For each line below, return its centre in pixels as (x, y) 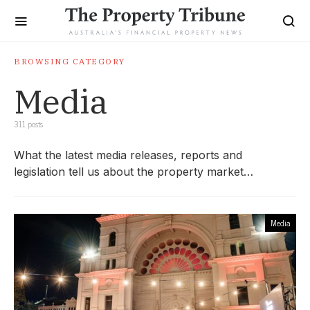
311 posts (28, 124)
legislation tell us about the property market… (134, 172)
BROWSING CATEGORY (70, 61)
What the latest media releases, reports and (128, 155)
